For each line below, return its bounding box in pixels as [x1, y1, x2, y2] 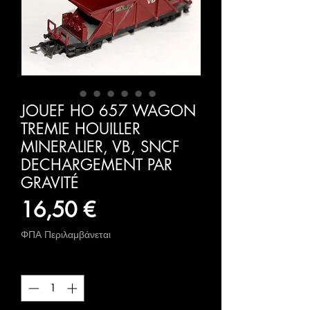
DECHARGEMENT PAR [21, 155, 172, 175]
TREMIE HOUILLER [21, 119, 140, 139]
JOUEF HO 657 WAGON [21, 101, 196, 121]
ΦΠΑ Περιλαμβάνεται [21, 228, 111, 241]
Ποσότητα [21, 256, 66, 270]
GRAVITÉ [21, 173, 79, 193]
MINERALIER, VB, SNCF [21, 137, 180, 157]
